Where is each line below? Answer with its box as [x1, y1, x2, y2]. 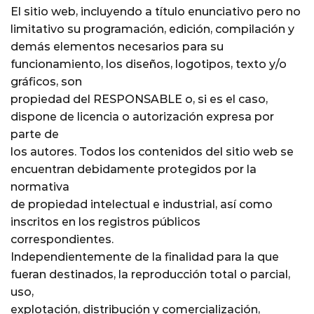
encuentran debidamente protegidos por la [11, 162, 257, 176]
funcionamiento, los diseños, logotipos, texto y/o [11, 57, 287, 71]
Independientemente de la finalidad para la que [11, 250, 279, 264]
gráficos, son [11, 74, 82, 88]
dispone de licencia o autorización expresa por [11, 109, 274, 123]
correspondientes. [11, 232, 114, 246]
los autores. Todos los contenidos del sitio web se [11, 144, 294, 158]
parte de [11, 127, 59, 141]
